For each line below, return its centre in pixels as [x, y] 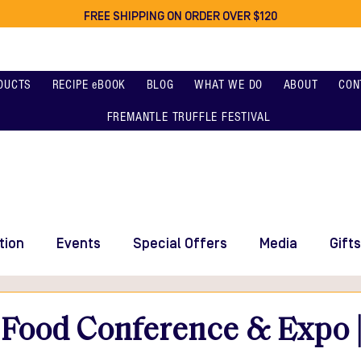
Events [79, 243]
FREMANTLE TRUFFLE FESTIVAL [189, 117]
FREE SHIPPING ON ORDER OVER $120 [180, 17]
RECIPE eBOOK [89, 85]
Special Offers [180, 243]
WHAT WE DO [229, 85]
